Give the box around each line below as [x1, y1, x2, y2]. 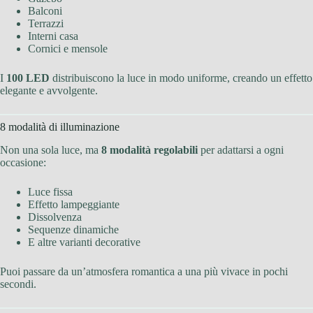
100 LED [6, 71, 50, 84]
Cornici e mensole [28, 42, 108, 54]
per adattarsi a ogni [198, 143, 284, 156]
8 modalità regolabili [101, 143, 198, 156]
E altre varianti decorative [28, 235, 140, 248]
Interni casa [28, 29, 78, 42]
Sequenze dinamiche [28, 223, 119, 235]
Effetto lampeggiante [28, 198, 119, 210]
